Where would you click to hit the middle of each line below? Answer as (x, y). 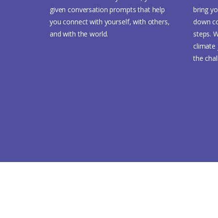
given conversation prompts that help (107, 9)
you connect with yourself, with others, (110, 21)
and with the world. (79, 34)
